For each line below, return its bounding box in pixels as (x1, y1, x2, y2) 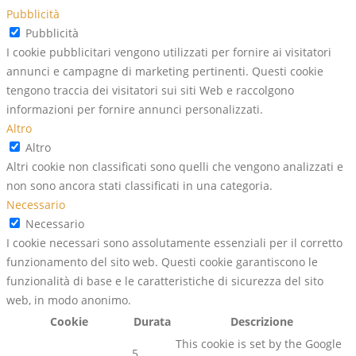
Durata (133, 314, 171, 330)
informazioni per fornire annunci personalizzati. (6, 102, 263, 118)
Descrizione (230, 314, 293, 330)
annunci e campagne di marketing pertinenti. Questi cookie (6, 64, 323, 79)
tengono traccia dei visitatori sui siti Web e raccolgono (6, 83, 294, 99)
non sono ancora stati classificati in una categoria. (6, 178, 273, 194)
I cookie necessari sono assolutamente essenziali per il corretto (6, 235, 342, 251)
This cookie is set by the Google (176, 336, 342, 352)
